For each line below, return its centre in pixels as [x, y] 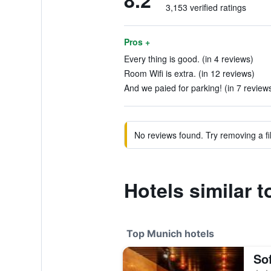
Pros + [137, 42]
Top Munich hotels [170, 233]
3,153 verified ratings [206, 7]
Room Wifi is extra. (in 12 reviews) [189, 73]
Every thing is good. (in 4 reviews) [188, 59]
